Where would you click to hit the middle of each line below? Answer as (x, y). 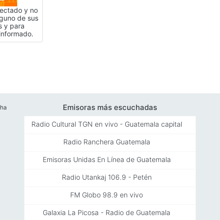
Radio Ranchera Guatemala (107, 141)
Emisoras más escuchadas (110, 107)
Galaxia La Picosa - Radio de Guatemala (107, 212)
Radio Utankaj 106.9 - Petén (107, 177)
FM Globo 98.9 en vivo (107, 194)
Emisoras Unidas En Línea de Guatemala (107, 159)
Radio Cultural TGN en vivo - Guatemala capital (107, 124)
